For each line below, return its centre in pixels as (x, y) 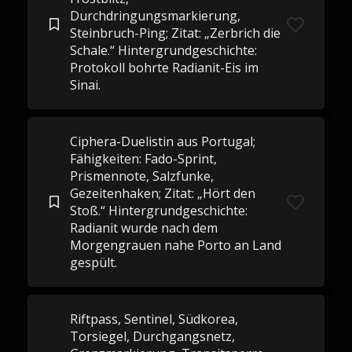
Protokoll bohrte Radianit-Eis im (164, 68)
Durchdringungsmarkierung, (155, 16)
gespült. (93, 262)
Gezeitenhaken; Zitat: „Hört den (162, 193)
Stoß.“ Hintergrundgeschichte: (158, 211)
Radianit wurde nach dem (143, 228)
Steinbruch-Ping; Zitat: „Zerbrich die (175, 33)
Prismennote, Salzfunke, (141, 176)
